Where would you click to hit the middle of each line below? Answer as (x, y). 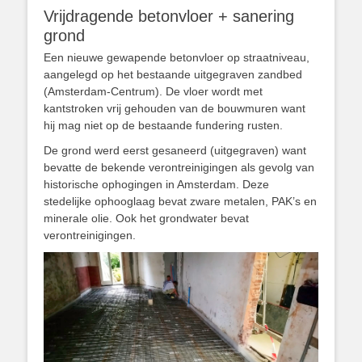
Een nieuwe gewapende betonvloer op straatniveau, (177, 57)
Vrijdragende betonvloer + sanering (169, 16)
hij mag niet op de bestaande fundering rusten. (163, 125)
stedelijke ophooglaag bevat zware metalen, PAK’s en (180, 201)
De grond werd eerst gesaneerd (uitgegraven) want (175, 150)
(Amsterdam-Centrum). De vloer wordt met (153, 91)
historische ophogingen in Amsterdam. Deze (156, 184)
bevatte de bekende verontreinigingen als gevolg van (179, 167)
